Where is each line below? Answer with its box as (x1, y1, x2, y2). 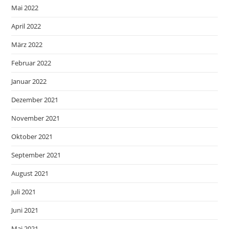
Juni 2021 (11, 205, 39, 215)
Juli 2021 (11, 187, 36, 196)
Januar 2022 (11, 76, 47, 86)
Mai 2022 (11, 3, 39, 12)
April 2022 (11, 21, 41, 31)
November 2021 (11, 113, 60, 123)
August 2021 (11, 168, 49, 178)
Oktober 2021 (11, 131, 53, 141)
